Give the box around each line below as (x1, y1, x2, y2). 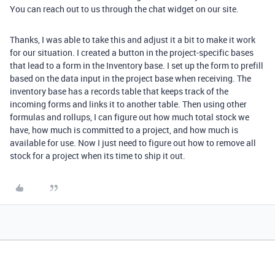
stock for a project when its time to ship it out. (10, 150, 187, 161)
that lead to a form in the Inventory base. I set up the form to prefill (10, 60, 263, 71)
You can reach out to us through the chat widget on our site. (10, 3, 239, 15)
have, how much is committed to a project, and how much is (10, 124, 238, 136)
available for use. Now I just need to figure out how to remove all (10, 137, 256, 149)
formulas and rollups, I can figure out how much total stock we (10, 111, 249, 123)
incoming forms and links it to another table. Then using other (10, 98, 247, 110)
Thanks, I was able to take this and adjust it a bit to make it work (10, 34, 255, 45)
